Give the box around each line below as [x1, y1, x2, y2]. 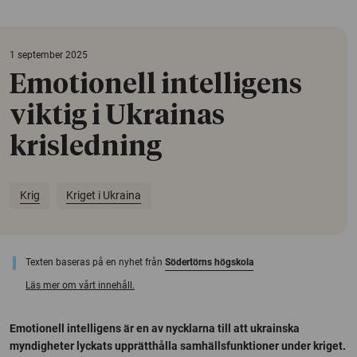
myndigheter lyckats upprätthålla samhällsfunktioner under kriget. [10, 339, 346, 352]
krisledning [10, 133, 162, 161]
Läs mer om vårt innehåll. [25, 279, 135, 291]
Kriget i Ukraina [66, 189, 142, 202]
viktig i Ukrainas [10, 102, 225, 130]
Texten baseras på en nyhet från [25, 256, 165, 268]
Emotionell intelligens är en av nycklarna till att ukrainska [10, 321, 300, 335]
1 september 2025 [10, 49, 88, 61]
